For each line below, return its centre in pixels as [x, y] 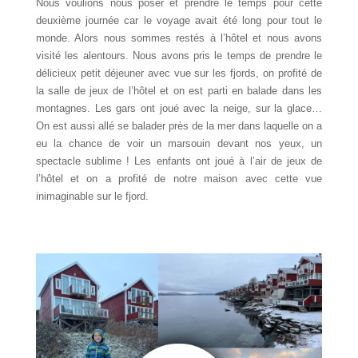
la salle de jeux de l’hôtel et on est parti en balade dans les [179, 91]
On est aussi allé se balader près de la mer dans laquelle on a [179, 126]
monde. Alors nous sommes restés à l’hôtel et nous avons [179, 38]
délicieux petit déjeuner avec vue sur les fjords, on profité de [179, 74]
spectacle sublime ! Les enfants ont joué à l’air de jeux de [179, 161]
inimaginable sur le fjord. [92, 197]
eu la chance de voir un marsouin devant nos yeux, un [179, 144]
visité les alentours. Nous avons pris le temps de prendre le [179, 56]
